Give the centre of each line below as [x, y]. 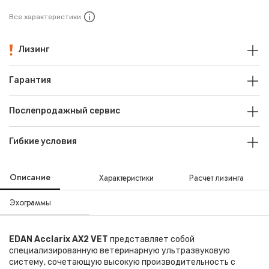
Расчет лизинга [216, 178]
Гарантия [30, 80]
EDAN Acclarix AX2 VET [59, 239]
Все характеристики [45, 17]
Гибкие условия [43, 141]
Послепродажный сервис [65, 111]
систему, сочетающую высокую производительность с [122, 262]
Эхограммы [30, 202]
